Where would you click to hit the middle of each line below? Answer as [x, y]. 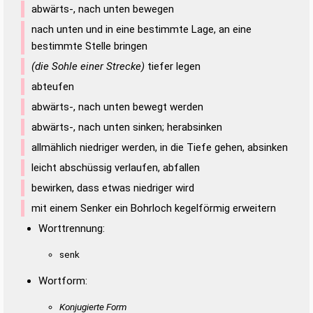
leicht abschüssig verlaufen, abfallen [116, 167]
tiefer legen [173, 66]
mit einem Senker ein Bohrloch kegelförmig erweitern [154, 208]
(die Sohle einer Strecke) [88, 66]
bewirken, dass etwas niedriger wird [113, 188]
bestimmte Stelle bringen [89, 46]
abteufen [53, 86]
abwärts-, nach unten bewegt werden [117, 107]
